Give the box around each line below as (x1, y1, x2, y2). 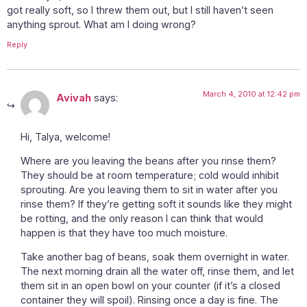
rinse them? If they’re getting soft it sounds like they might (21, 197, 292, 210)
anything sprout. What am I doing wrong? (7, 18, 196, 30)
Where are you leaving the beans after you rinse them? (21, 154, 276, 167)
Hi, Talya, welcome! (21, 130, 110, 143)
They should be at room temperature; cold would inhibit (21, 169, 279, 181)
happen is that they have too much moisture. (21, 226, 228, 238)
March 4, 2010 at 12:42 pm (203, 89, 300, 99)
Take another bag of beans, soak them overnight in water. (21, 251, 289, 263)
